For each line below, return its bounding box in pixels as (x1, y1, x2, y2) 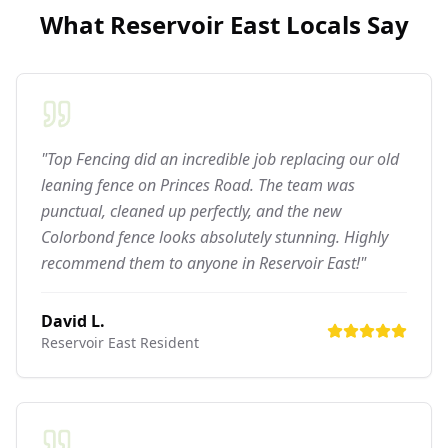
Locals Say (279, 7, 409, 41)
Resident (136, 332, 199, 352)
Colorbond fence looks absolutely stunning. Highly (41, 225, 388, 248)
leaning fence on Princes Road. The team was (41, 173, 355, 196)
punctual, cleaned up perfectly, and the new (41, 199, 342, 222)
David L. (41, 309, 105, 332)
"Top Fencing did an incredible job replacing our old (41, 147, 399, 170)
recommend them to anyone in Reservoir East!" (41, 251, 366, 274)
